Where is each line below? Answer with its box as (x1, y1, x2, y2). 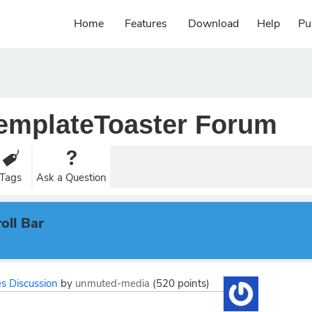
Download (188, 16, 239, 31)
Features (125, 16, 167, 31)
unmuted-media (75, 276, 150, 290)
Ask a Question (36, 171, 107, 185)
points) (175, 276, 210, 290)
